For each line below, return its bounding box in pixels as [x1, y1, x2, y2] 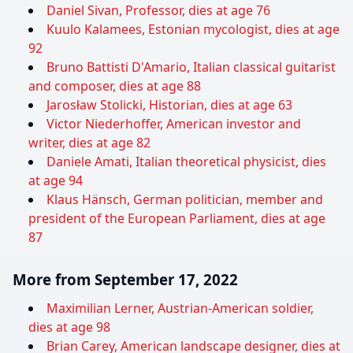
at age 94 [28, 172, 83, 190]
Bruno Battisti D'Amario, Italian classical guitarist [46, 58, 336, 76]
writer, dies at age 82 [28, 134, 150, 152]
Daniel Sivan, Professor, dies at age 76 [46, 2, 270, 20]
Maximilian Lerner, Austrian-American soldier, [46, 299, 314, 318]
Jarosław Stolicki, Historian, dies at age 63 [46, 96, 292, 114]
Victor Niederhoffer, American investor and [46, 115, 301, 133]
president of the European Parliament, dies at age [28, 210, 325, 228]
